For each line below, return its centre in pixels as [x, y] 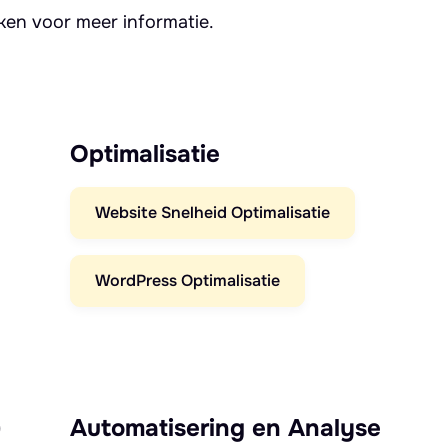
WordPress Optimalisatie [187, 280]
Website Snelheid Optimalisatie [212, 212]
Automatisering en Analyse [225, 427]
